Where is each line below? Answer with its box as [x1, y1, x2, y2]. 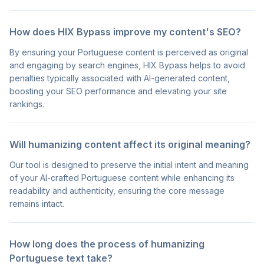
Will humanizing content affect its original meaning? [9, 138, 250, 151]
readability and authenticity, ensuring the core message [9, 186, 225, 196]
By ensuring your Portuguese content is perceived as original [9, 47, 248, 58]
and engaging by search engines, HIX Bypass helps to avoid [9, 60, 245, 71]
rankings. [9, 99, 44, 110]
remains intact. [9, 199, 64, 209]
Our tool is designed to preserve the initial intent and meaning [9, 160, 249, 170]
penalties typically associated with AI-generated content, [9, 73, 230, 84]
